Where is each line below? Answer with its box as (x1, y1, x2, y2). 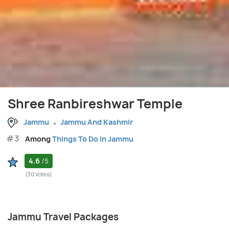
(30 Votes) (26, 171, 52, 178)
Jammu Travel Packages (8, 211, 119, 224)
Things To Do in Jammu (52, 134, 133, 144)
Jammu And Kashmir (60, 117, 133, 127)
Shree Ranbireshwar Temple (8, 95, 182, 113)
